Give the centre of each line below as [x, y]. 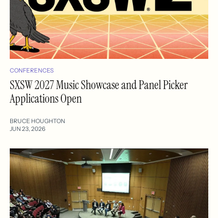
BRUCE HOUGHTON [37, 121]
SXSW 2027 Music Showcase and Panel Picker [99, 85]
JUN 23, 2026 [27, 128]
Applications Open [46, 98]
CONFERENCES [32, 70]
